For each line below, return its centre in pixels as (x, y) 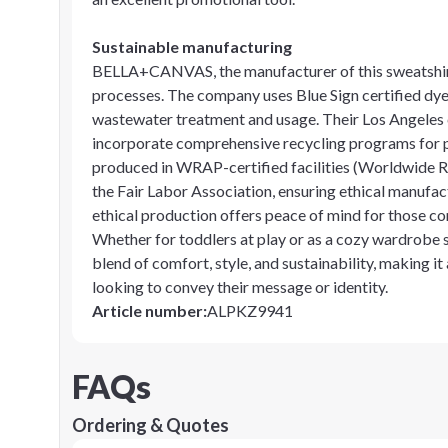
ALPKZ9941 (250, 310)
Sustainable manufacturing (192, 46)
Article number (147, 310)
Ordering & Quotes (150, 425)
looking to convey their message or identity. (240, 286)
